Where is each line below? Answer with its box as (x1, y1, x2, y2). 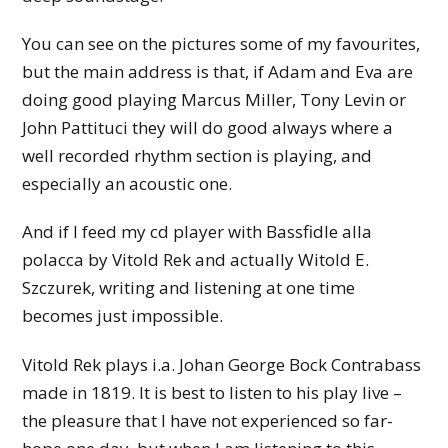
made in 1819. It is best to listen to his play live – (22, 380, 403, 404)
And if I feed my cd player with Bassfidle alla (22, 220, 373, 244)
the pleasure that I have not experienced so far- (22, 408, 394, 432)
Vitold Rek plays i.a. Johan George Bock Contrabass (22, 352, 422, 376)
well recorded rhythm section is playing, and (22, 143, 373, 167)
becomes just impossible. (22, 304, 224, 328)
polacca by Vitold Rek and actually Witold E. (22, 248, 370, 272)
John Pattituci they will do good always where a (22, 115, 394, 139)
